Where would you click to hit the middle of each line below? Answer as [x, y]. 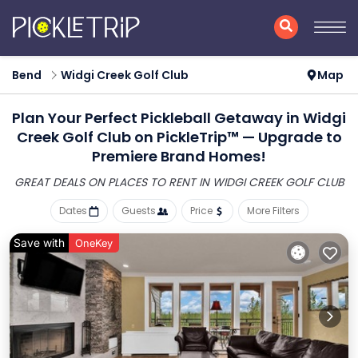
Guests [138, 211]
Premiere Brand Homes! [179, 156]
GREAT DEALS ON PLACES [82, 182]
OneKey [94, 243]
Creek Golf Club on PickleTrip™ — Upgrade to [179, 137]
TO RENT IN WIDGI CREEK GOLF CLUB [247, 182]
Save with [39, 243]
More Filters [273, 211]
